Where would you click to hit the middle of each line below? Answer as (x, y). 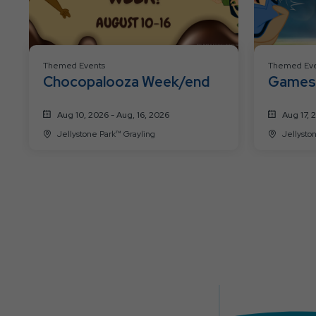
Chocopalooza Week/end (126, 82)
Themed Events (74, 66)
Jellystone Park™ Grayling (106, 134)
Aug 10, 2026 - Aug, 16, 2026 (113, 115)
